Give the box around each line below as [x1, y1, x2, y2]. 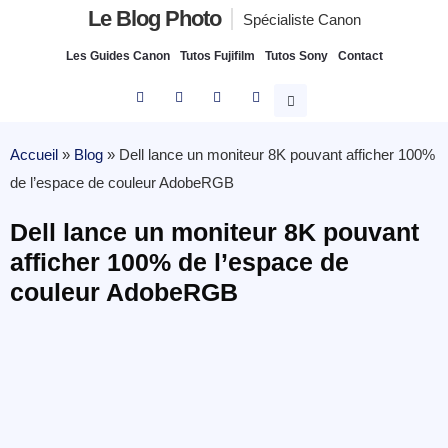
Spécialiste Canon [242, 11, 361, 28]
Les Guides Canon [65, 49, 170, 63]
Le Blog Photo [87, 6, 221, 31]
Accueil [10, 146, 58, 163]
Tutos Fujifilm [179, 49, 255, 63]
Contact [337, 49, 383, 63]
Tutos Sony [264, 49, 328, 63]
